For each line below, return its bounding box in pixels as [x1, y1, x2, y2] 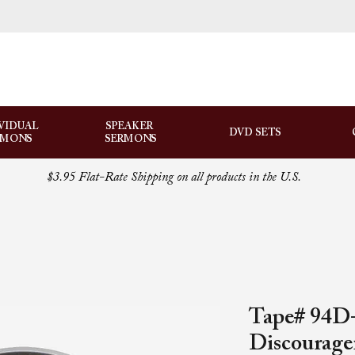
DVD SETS [228, 128, 281, 138]
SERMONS [104, 134, 157, 144]
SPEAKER [105, 121, 155, 132]
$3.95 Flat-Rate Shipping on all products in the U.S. [46, 170, 301, 184]
